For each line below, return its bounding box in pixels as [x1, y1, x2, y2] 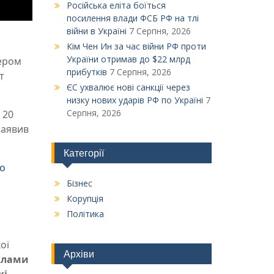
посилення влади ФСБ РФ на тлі [66, 12, 199, 24]
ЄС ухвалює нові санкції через [66, 81, 190, 93]
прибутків [66, 66, 107, 78]
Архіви [63, 248, 94, 260]
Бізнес [66, 177, 92, 189]
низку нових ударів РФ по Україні [66, 94, 203, 106]
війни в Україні [66, 25, 127, 37]
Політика [66, 208, 104, 220]
